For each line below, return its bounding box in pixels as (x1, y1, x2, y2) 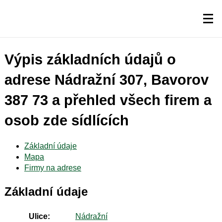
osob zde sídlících (4, 112, 129, 129)
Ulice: (29, 212, 51, 221)
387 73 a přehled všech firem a (4, 92, 212, 109)
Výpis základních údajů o (4, 52, 176, 68)
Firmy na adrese (24, 163, 81, 172)
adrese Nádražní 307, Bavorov (4, 72, 209, 88)
